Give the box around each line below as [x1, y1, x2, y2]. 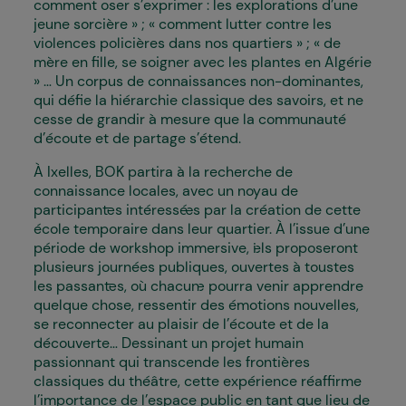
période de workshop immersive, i [34, 238, 261, 257]
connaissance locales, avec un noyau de [34, 181, 298, 200]
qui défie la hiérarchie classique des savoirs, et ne [34, 91, 363, 110]
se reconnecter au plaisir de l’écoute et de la [34, 314, 329, 333]
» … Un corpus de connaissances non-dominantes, [34, 72, 363, 91]
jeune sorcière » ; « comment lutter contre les [34, 14, 332, 34]
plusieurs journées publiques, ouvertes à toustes [34, 257, 354, 276]
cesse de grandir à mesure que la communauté [34, 110, 346, 129]
